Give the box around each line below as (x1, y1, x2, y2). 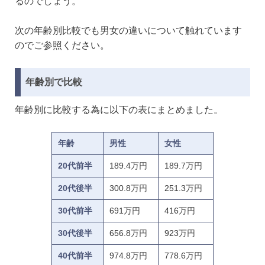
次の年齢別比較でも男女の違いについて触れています (15, 25, 242, 36)
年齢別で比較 (25, 76, 82, 87)
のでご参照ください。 (15, 40, 109, 51)
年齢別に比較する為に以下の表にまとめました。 (15, 104, 223, 115)
